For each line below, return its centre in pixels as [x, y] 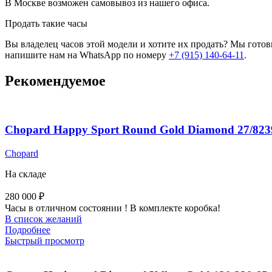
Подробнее [28, 229]
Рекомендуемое [55, 80]
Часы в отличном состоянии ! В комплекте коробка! [113, 208]
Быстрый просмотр [45, 240]
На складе [25, 174]
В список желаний [43, 219]
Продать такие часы [46, 23]
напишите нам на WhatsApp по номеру [87, 55]
